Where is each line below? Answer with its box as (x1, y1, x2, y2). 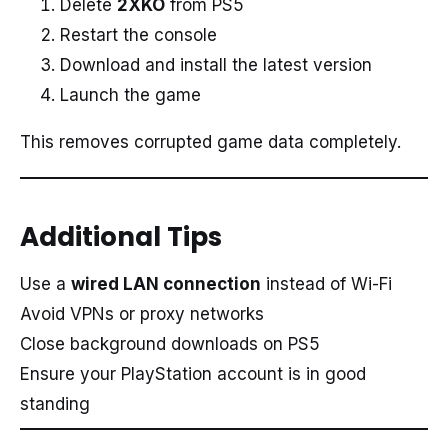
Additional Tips (20, 218, 222, 255)
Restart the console (60, 24, 217, 45)
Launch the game (60, 84, 201, 105)
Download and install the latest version (60, 54, 372, 75)
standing (20, 394, 90, 415)
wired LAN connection (71, 274, 261, 295)
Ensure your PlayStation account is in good (20, 364, 366, 385)
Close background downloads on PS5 (20, 334, 320, 355)
